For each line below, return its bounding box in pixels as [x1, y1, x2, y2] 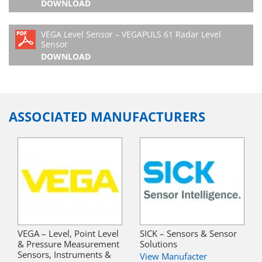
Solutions [140, 237, 177, 250]
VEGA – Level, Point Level [18, 227, 119, 239]
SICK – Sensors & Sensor [140, 227, 237, 239]
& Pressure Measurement [18, 237, 119, 250]
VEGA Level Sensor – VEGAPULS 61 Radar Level [41, 28, 221, 40]
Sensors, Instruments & [18, 248, 111, 260]
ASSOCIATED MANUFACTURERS [9, 107, 205, 126]
